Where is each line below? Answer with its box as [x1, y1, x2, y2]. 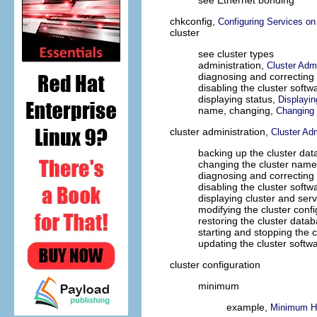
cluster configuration [170, 259, 260, 271]
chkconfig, [170, 16, 218, 28]
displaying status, [198, 93, 278, 105]
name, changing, [198, 105, 276, 117]
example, [226, 301, 270, 313]
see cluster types [198, 48, 274, 60]
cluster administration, [170, 126, 271, 138]
